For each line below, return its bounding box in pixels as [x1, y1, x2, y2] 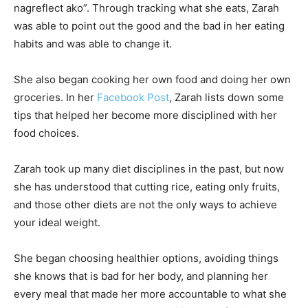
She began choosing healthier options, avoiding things [14, 251, 278, 265]
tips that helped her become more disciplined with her [14, 108, 277, 122]
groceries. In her [14, 90, 97, 104]
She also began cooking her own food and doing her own [14, 72, 291, 86]
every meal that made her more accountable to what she [14, 287, 287, 300]
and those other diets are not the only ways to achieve [14, 197, 277, 211]
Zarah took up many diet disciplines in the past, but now [14, 162, 284, 175]
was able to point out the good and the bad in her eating [14, 19, 285, 32]
